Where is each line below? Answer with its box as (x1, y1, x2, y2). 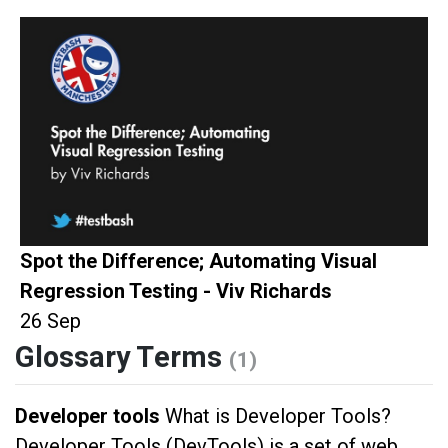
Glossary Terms (15, 337, 229, 380)
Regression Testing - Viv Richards (20, 279, 332, 304)
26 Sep (20, 309, 81, 334)
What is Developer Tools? (165, 404, 391, 429)
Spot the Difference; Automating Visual (20, 249, 377, 274)
